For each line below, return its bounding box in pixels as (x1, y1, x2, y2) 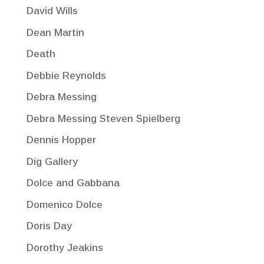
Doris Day (26, 220, 72, 232)
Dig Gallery (26, 156, 78, 167)
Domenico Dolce (26, 199, 103, 210)
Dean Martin (26, 27, 84, 38)
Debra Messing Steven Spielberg (26, 113, 180, 124)
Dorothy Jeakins (26, 242, 103, 253)
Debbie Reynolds (26, 70, 106, 81)
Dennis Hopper (26, 134, 96, 146)
